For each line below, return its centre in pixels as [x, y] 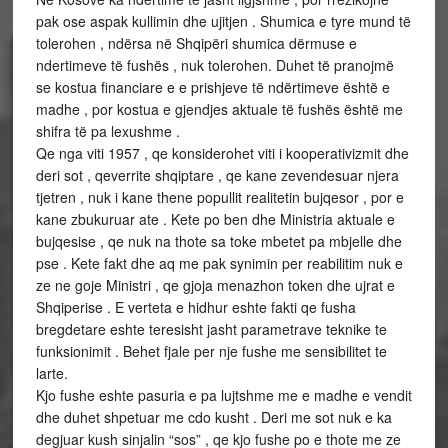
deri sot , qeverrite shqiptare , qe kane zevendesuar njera [217, 175]
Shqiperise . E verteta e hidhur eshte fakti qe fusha [195, 307]
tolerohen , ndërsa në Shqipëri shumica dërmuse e [196, 43]
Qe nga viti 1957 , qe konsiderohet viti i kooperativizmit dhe [222, 153]
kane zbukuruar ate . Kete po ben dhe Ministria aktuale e [215, 219]
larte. [51, 373]
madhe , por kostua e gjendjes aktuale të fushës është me [219, 109]
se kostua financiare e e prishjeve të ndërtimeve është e [212, 87]
